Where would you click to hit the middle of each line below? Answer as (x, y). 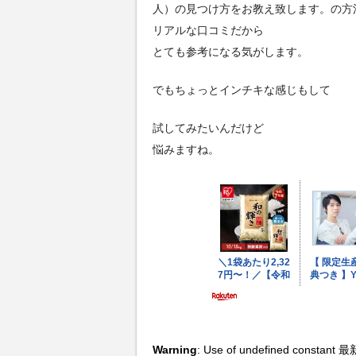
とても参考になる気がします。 (230, 52)
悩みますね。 (186, 150)
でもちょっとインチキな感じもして (242, 90)
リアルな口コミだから (208, 31)
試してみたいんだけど (208, 128)
